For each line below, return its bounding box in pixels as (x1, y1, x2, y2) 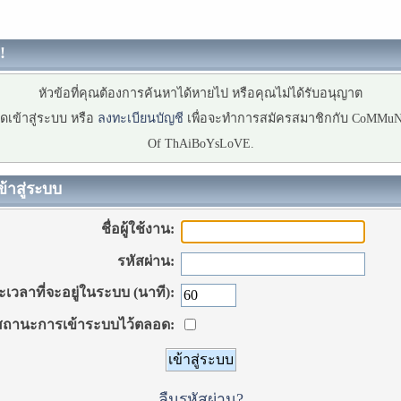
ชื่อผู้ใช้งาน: (100, 221, 175, 237)
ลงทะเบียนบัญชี (98, 110, 183, 125)
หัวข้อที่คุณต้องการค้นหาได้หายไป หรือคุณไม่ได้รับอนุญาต (38, 85, 363, 100)
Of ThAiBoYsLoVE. (147, 135, 254, 150)
